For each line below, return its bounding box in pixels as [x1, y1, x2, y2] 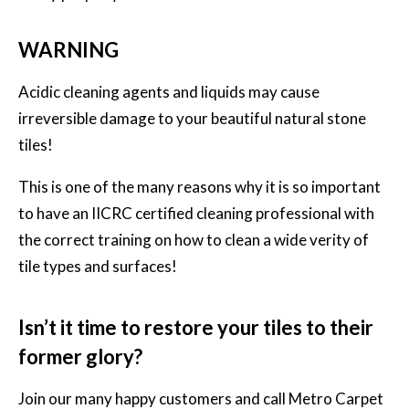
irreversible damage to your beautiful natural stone [18, 109, 366, 129]
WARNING [18, 37, 119, 63]
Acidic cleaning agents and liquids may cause [18, 82, 320, 102]
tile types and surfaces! [18, 257, 177, 277]
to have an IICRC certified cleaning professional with [18, 204, 374, 224]
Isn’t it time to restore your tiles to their [18, 315, 373, 341]
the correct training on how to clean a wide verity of [18, 230, 369, 250]
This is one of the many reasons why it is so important [18, 177, 381, 197]
